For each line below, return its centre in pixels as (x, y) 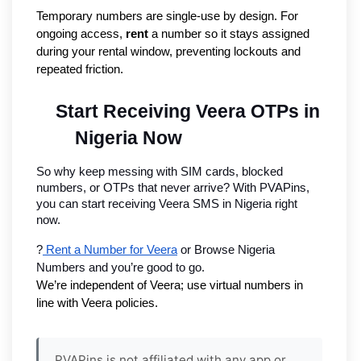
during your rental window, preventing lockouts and (168, 52)
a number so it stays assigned (229, 34)
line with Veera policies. (97, 303)
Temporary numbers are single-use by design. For (167, 17)
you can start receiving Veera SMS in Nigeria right (167, 204)
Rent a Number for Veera (110, 250)
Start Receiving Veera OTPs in (188, 112)
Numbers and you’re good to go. (120, 268)
